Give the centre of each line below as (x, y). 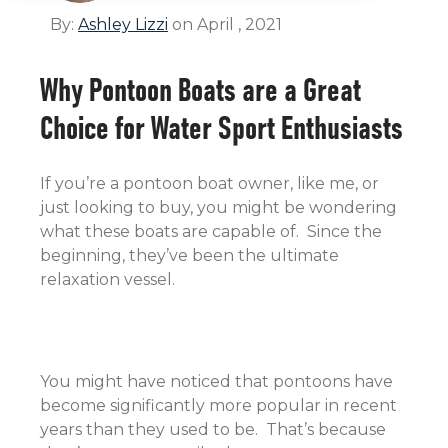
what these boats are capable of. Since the (211, 231)
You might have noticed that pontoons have (216, 381)
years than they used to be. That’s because (213, 429)
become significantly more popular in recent (218, 405)
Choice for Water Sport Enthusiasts (221, 125)
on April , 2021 (225, 24)
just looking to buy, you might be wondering (218, 207)
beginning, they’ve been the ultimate (189, 255)
